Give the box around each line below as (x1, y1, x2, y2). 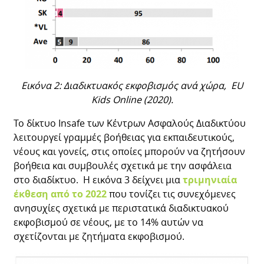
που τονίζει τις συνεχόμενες (107, 187, 236, 200)
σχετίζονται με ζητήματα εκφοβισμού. (14, 229, 187, 243)
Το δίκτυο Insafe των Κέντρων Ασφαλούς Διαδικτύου (14, 116, 246, 130)
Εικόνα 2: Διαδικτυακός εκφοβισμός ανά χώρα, (21, 78, 231, 92)
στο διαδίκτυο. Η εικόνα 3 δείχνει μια (14, 173, 183, 186)
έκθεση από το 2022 (14, 187, 107, 200)
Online (112, 93, 141, 106)
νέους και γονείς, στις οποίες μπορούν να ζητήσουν (14, 144, 246, 158)
